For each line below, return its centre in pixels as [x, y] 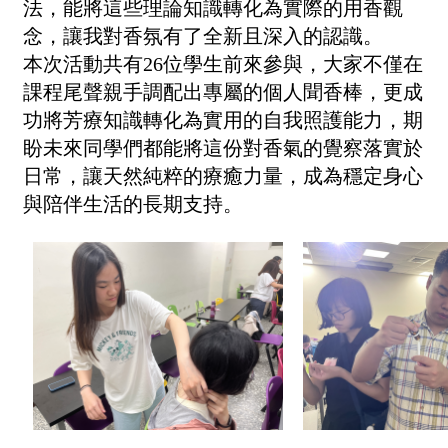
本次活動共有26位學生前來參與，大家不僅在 [223, 63]
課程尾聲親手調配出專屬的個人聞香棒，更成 [223, 91]
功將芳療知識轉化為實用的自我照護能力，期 [223, 119]
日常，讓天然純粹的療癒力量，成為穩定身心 [223, 175]
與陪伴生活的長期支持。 [133, 203]
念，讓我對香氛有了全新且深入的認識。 [203, 35]
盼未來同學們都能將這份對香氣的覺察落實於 [223, 147]
